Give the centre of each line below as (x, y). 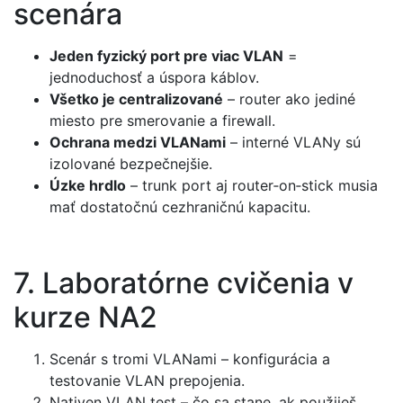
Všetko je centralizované (136, 99)
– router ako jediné (289, 99)
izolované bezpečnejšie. (131, 163)
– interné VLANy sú (293, 142)
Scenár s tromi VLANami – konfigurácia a (190, 358)
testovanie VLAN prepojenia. (147, 380)
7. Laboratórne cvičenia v (184, 283)
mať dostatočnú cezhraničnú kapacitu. (180, 206)
